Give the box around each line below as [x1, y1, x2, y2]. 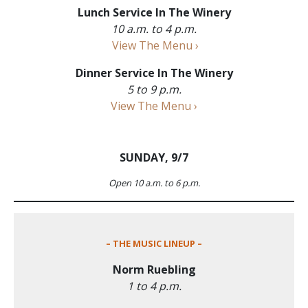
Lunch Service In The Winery [77, 4, 231, 20]
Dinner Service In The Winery [75, 65, 233, 80]
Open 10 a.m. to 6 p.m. [108, 176, 200, 189]
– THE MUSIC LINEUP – [106, 236, 202, 250]
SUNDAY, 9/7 [120, 149, 188, 165]
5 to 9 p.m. [126, 81, 181, 97]
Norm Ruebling [112, 261, 196, 277]
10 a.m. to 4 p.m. [111, 21, 197, 36]
